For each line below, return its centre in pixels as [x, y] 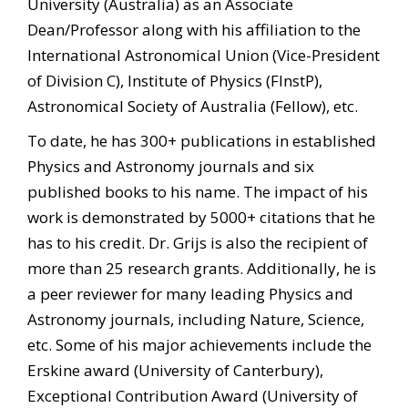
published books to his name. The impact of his [198, 192]
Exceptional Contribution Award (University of [193, 396]
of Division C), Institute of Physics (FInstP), [175, 81]
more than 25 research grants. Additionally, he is [202, 268]
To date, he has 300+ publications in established [202, 141]
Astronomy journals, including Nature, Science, [196, 319]
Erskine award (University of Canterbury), [175, 370]
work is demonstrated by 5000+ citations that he [201, 217]
